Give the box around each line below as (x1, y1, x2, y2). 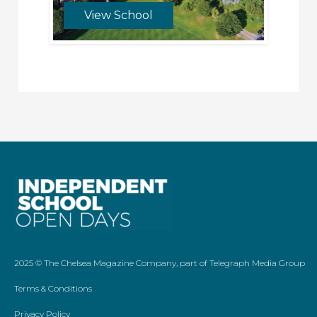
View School (83, 8, 153, 22)
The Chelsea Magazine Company (44, 258, 176, 269)
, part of (176, 258, 209, 269)
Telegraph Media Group (209, 258, 305, 269)
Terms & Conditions (14, 283, 92, 294)
